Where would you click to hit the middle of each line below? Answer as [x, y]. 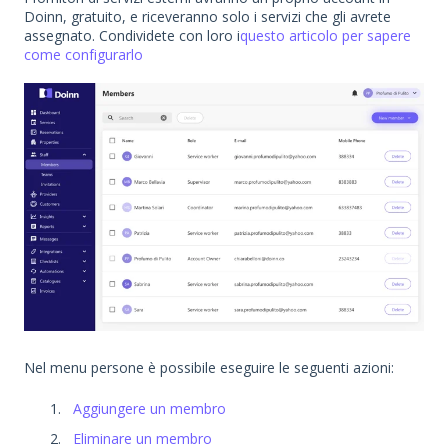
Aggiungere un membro [149, 409]
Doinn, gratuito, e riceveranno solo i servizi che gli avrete [207, 16]
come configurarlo [83, 54]
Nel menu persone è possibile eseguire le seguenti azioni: [209, 367]
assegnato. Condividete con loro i [132, 35]
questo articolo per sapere [325, 35]
